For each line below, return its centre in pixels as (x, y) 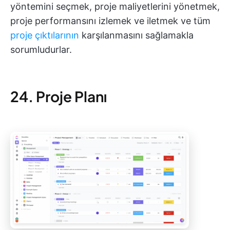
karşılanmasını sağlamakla (136, 35)
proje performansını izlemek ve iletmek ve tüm (110, 21)
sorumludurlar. (41, 50)
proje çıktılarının (45, 35)
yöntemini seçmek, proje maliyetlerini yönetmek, (115, 7)
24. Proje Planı (59, 97)
